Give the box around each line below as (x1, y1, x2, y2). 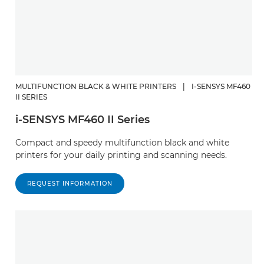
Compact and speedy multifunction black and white (15, 137, 229, 148)
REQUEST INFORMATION (27, 180, 113, 187)
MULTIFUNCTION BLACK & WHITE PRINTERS (15, 82, 176, 91)
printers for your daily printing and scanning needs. (15, 150, 227, 160)
